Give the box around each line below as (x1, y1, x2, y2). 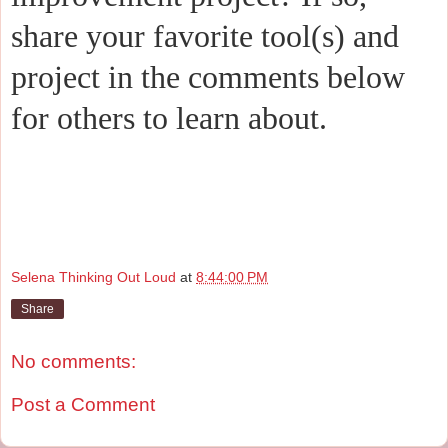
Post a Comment (11, 394, 155, 416)
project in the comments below (11, 59, 405, 96)
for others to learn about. (11, 100, 327, 137)
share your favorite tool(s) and (11, 18, 399, 55)
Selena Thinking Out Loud (11, 268, 176, 285)
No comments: (11, 350, 136, 372)
